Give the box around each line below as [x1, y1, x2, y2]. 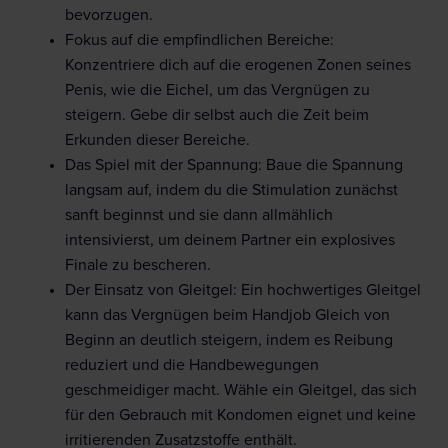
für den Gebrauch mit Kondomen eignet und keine [65, 407, 416, 424]
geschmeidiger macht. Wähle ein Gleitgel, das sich [65, 382, 417, 399]
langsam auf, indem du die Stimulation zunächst [65, 182, 398, 199]
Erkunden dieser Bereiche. [65, 132, 250, 149]
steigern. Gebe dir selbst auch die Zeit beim [65, 107, 369, 124]
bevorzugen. [65, 7, 153, 24]
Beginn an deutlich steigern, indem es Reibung [65, 332, 393, 349]
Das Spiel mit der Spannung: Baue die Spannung [65, 157, 403, 174]
